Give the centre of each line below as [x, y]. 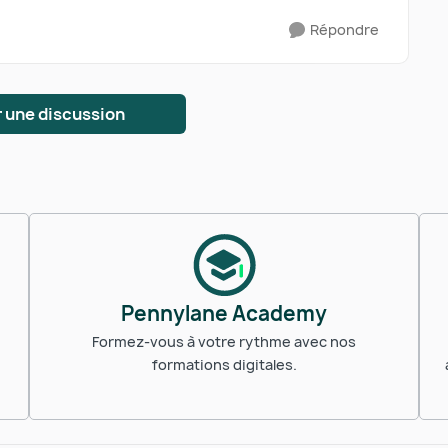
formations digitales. [224, 364]
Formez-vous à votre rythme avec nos [224, 341]
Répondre [344, 29]
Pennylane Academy [224, 313]
